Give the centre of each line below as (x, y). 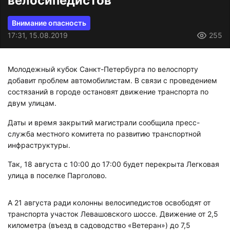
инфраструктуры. (39, 145)
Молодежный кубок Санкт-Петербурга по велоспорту (103, 69)
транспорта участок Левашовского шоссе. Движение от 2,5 (113, 214)
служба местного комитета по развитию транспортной (104, 133)
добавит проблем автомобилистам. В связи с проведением (112, 81)
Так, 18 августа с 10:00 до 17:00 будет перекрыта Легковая (113, 164)
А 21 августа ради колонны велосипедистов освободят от (109, 202)
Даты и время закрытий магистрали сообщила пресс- (104, 122)
